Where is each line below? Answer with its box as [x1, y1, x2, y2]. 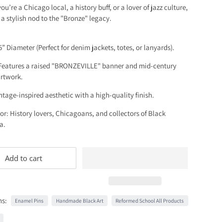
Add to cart [4, 153, 42, 163]
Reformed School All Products [115, 197, 184, 204]
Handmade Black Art [55, 197, 104, 204]
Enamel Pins [15, 197, 44, 204]
